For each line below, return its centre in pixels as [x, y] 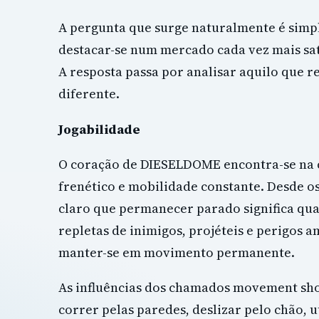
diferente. [89, 94]
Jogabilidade [99, 129]
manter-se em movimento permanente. [177, 252]
